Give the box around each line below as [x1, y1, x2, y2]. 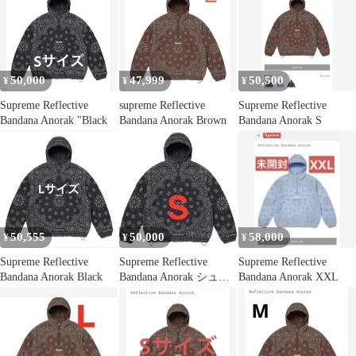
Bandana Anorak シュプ [119, 270, 230, 283]
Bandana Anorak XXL [238, 270, 339, 283]
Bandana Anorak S [238, 114, 322, 126]
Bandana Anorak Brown [119, 114, 226, 126]
